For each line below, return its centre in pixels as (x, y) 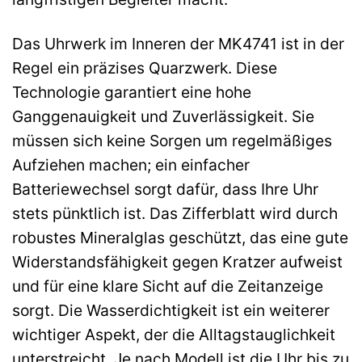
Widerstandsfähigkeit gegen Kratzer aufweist (177, 261)
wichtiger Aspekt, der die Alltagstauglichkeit (174, 334)
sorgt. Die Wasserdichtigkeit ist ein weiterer (171, 310)
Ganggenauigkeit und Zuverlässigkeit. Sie (163, 116)
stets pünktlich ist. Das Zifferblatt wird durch (175, 213)
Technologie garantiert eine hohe (132, 92)
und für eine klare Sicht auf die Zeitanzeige (168, 286)
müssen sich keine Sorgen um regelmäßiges (172, 140)
